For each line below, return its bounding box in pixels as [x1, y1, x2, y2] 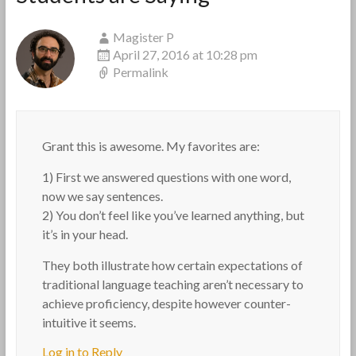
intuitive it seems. [41, 315, 136, 330]
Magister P [112, 29, 174, 44]
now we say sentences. [41, 188, 163, 203]
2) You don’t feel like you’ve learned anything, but [41, 207, 304, 222]
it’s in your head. [41, 226, 128, 242]
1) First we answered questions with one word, [41, 169, 291, 184]
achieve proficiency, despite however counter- [41, 296, 291, 311]
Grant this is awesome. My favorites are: [41, 138, 260, 153]
